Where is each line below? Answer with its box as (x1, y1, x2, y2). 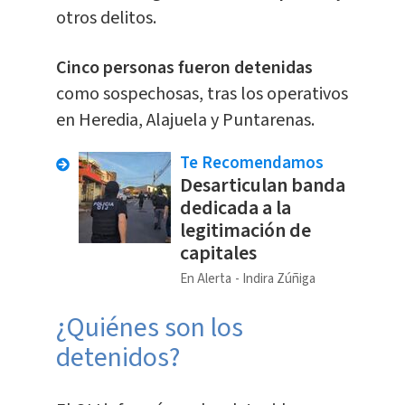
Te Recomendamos (179, 151, 324, 176)
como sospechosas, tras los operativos (55, 81, 348, 108)
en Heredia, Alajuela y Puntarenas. (55, 108, 315, 134)
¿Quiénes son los (55, 308, 243, 348)
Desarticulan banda (179, 171, 345, 201)
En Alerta (179, 269, 231, 289)
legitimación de (179, 216, 311, 246)
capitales (179, 239, 257, 268)
